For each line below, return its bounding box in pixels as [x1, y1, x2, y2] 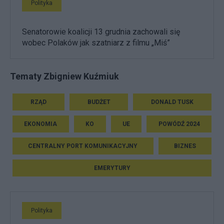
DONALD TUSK [151, 98, 194, 105]
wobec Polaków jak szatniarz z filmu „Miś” [22, 37, 170, 47]
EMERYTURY [93, 164, 130, 171]
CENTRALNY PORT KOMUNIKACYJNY [28, 142, 138, 149]
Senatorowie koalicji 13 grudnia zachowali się [22, 26, 180, 36]
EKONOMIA [24, 120, 57, 127]
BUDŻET [87, 98, 110, 105]
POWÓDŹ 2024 [158, 120, 200, 127]
